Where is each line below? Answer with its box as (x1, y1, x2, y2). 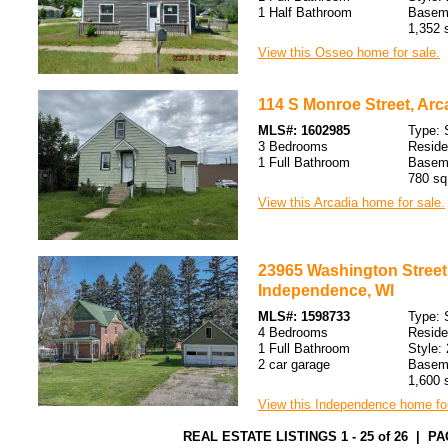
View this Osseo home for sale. (258, 45, 440, 60)
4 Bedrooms (258, 325, 328, 340)
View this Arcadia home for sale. (258, 195, 445, 210)
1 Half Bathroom (258, 5, 352, 20)
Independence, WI (258, 282, 394, 299)
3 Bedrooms (258, 139, 328, 154)
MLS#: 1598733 (258, 309, 350, 324)
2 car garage (258, 357, 330, 372)
